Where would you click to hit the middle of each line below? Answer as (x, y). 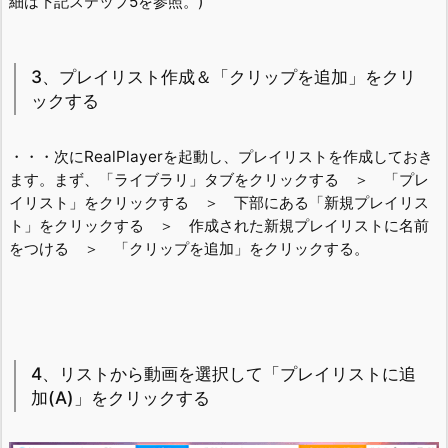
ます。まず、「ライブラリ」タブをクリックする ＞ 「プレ (219, 179)
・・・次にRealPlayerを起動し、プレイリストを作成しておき (221, 156)
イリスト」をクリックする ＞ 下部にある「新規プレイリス (219, 202)
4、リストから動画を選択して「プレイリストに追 (223, 374)
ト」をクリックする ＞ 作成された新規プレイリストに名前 (219, 225)
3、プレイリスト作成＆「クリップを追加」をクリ (223, 76)
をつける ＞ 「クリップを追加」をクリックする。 (189, 248)
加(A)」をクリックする (120, 398)
